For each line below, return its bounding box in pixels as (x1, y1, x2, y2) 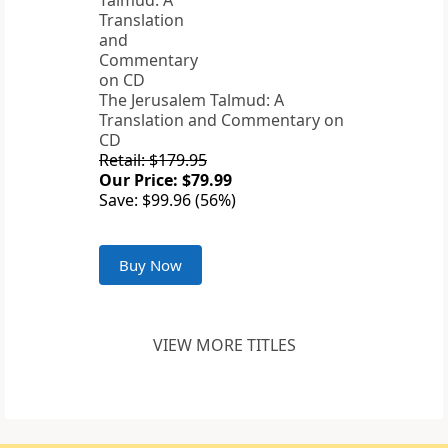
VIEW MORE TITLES (152, 334, 296, 357)
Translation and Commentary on (99, 109, 344, 132)
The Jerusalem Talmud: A (99, 89, 284, 112)
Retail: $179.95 (99, 149, 207, 172)
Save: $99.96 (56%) (99, 189, 236, 212)
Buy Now (119, 255, 182, 276)
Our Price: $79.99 (99, 169, 232, 192)
